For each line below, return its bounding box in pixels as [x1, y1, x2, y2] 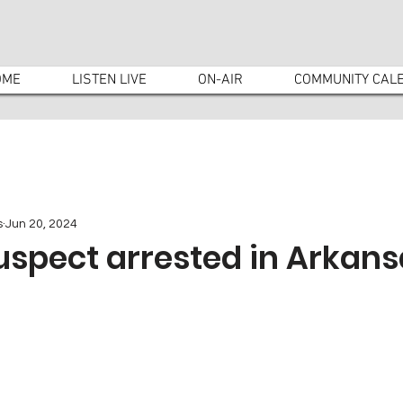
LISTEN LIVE [72, 71, 147, 89]
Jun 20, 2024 [5, 217, 77, 230]
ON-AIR [198, 71, 243, 89]
